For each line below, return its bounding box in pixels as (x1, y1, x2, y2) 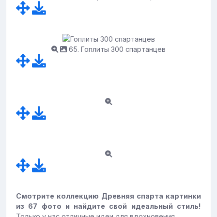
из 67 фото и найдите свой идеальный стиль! (16, 202, 201, 211)
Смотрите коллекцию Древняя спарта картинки (16, 192, 201, 201)
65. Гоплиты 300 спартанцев (67, 45, 166, 54)
